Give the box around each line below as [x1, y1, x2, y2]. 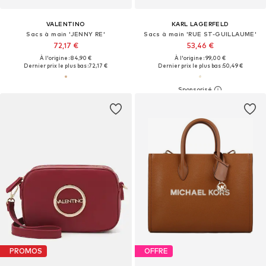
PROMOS [9, 246, 42, 256]
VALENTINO [46, 20, 85, 27]
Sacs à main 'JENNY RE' [26, 30, 106, 37]
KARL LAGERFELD [171, 20, 229, 27]
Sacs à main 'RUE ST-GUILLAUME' [144, 30, 257, 37]
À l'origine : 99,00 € [175, 54, 226, 61]
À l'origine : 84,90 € [40, 54, 92, 61]
